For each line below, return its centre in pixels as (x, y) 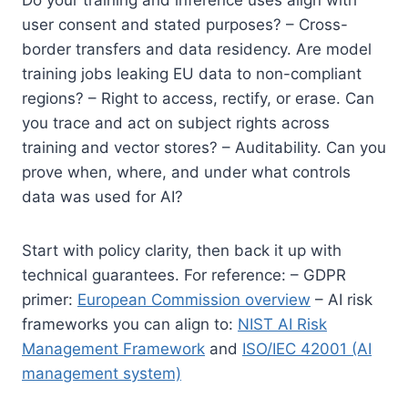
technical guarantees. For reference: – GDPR (184, 275)
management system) (102, 373)
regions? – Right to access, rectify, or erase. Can (198, 98)
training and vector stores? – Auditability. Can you (204, 147)
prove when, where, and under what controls (186, 172)
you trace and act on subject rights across (176, 122)
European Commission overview (194, 299)
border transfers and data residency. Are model (197, 49)
